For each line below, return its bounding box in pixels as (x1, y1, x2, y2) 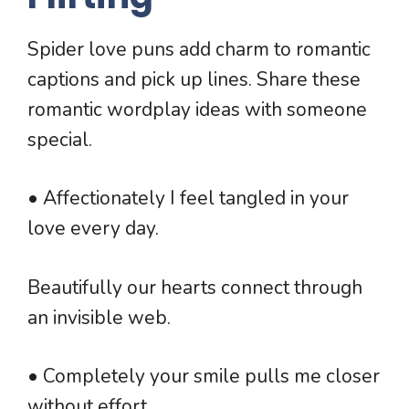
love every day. (27, 215, 159, 242)
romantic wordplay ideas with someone (27, 96, 367, 122)
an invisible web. (27, 304, 171, 330)
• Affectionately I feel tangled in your (27, 185, 349, 212)
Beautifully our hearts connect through (27, 274, 362, 300)
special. (27, 126, 92, 152)
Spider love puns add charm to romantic (27, 36, 371, 62)
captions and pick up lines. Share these (27, 66, 361, 92)
